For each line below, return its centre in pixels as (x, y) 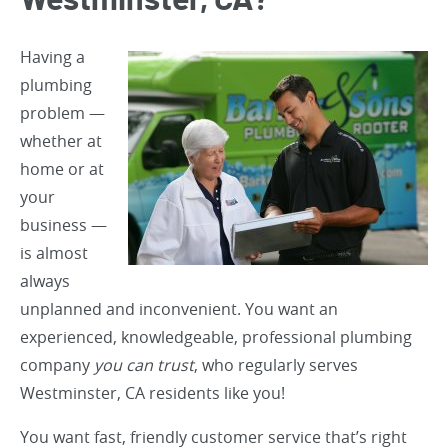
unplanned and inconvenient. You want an (179, 309)
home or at (62, 169)
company (57, 365)
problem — (62, 113)
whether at (61, 141)
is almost (54, 253)
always (45, 281)
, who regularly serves (276, 365)
